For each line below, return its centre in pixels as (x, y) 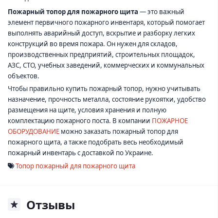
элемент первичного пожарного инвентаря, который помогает (106, 22)
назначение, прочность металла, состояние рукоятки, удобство (107, 100)
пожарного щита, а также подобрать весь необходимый (96, 142)
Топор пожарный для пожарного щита (75, 166)
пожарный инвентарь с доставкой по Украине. (81, 153)
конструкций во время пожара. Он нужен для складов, (93, 44)
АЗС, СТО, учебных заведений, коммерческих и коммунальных (106, 65)
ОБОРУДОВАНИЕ (34, 132)
